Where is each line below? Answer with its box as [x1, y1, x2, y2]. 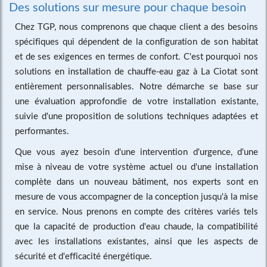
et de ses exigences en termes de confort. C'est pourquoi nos [15, 50, 258, 61]
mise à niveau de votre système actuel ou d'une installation [15, 160, 258, 172]
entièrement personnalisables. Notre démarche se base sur [15, 80, 258, 91]
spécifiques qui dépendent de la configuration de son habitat [15, 35, 258, 46]
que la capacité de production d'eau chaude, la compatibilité [15, 220, 258, 231]
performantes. [15, 125, 69, 136]
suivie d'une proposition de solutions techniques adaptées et [15, 110, 258, 121]
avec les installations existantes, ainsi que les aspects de [15, 235, 258, 246]
